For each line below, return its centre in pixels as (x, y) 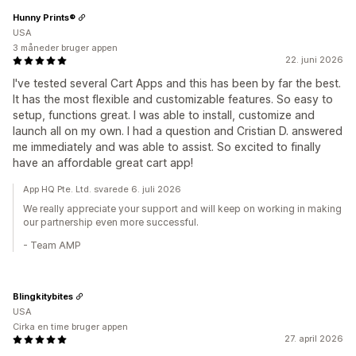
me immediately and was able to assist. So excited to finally (167, 147)
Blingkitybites (43, 296)
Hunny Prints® (44, 17)
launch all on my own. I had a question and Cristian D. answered (178, 131)
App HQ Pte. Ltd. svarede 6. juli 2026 (102, 189)
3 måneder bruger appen (65, 48)
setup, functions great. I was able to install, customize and (164, 115)
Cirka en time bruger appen (70, 327)
